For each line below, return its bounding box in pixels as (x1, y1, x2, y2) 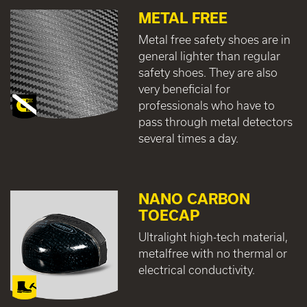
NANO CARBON (138, 190, 250, 207)
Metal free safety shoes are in (138, 32, 291, 46)
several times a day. (138, 131, 238, 145)
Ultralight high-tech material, (138, 230, 288, 243)
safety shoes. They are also (138, 65, 278, 79)
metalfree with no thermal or (138, 246, 287, 260)
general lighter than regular (138, 49, 280, 62)
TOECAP (138, 206, 199, 223)
